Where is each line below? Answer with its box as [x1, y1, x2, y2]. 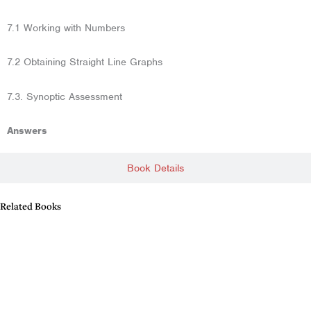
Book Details [127, 162, 184, 175]
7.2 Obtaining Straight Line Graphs [7, 56, 162, 69]
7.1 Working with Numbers [7, 21, 125, 34]
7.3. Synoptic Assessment [7, 90, 122, 103]
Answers [7, 124, 47, 137]
